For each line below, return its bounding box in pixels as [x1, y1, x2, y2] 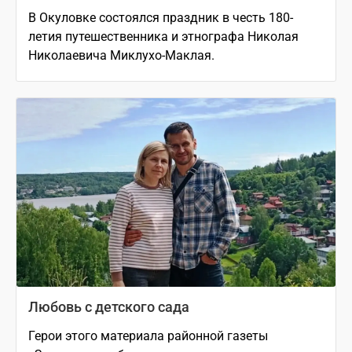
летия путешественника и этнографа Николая [28, 28, 299, 44]
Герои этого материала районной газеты [28, 328, 268, 343]
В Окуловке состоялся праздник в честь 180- [28, 9, 293, 25]
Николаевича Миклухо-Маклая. [28, 47, 214, 63]
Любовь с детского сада [28, 298, 189, 315]
